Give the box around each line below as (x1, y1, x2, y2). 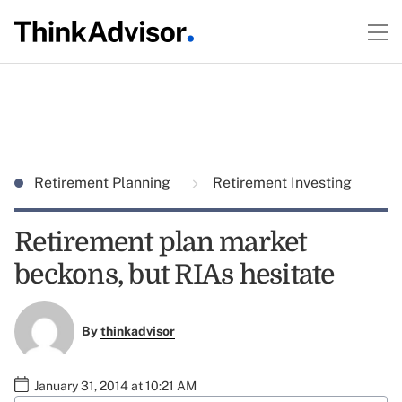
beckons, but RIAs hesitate (14, 259, 335, 290)
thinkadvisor (100, 324, 175, 339)
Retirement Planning (34, 174, 174, 191)
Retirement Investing (209, 174, 352, 191)
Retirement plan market (14, 227, 307, 258)
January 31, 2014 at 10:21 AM (34, 378, 197, 393)
